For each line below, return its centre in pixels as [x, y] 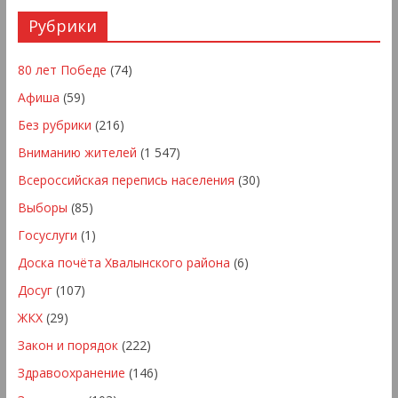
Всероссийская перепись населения [126, 179]
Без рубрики [54, 124]
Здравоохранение [71, 372]
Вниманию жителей [77, 152]
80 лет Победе [62, 69]
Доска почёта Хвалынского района [123, 262]
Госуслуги [47, 235]
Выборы [42, 207]
